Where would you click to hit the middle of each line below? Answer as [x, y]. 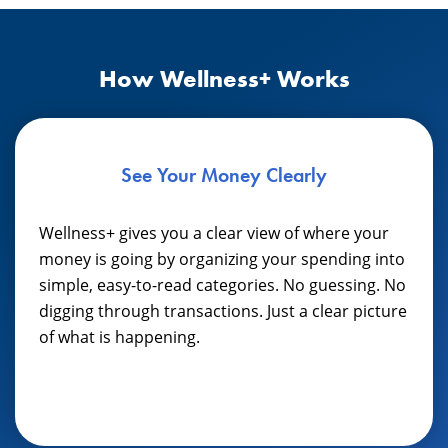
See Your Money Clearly [224, 174]
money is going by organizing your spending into [222, 258]
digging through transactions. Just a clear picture [223, 310]
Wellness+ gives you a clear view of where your [214, 232]
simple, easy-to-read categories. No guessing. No [222, 284]
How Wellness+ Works [224, 78]
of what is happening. [119, 336]
